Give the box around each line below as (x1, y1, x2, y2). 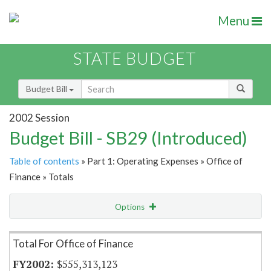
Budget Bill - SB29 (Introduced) (9, 127, 247, 149)
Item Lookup (12, 227, 60, 238)
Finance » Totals (9, 171, 74, 183)
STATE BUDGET (73, 48, 196, 69)
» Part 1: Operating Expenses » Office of (79, 155, 243, 167)
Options (115, 202, 146, 212)
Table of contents (9, 155, 79, 167)
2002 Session (9, 111, 70, 124)
